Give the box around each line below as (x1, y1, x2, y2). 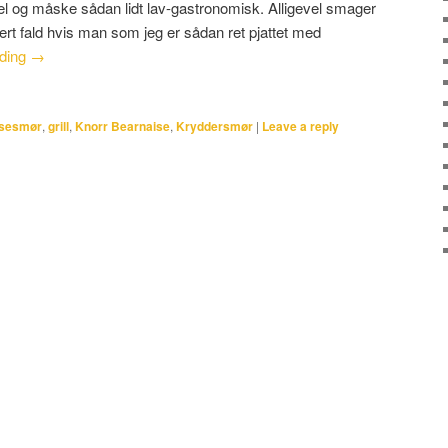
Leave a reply (262, 116, 339, 135)
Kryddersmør (176, 116, 253, 135)
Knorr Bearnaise (75, 116, 170, 135)
